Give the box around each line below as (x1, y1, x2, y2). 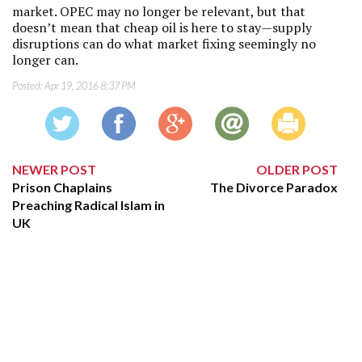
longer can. (12, 51, 78, 69)
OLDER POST (256, 162, 339, 177)
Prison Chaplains (12, 179, 112, 195)
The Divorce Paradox (210, 179, 339, 195)
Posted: (12, 79, 44, 92)
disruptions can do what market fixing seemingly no (12, 35, 316, 53)
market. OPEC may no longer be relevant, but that (12, 2, 305, 20)
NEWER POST (12, 162, 96, 177)
